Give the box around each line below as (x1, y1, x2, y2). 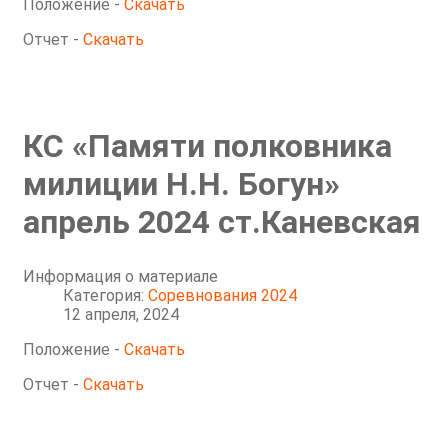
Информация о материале (23, 267, 218, 287)
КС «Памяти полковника (23, 126, 392, 165)
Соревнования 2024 (148, 286, 297, 306)
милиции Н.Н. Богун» (23, 164, 340, 203)
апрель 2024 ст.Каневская (23, 202, 421, 241)
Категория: (63, 286, 148, 306)
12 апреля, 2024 (63, 305, 179, 325)
